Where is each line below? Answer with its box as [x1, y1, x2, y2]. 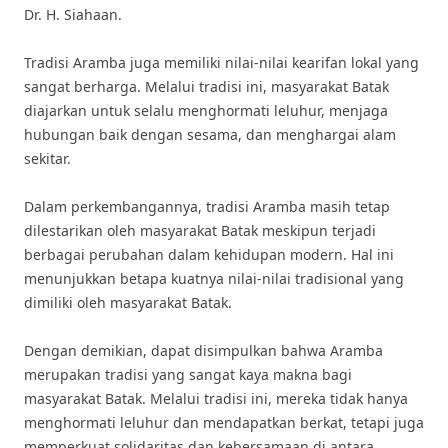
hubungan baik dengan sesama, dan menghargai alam [24, 125, 396, 144]
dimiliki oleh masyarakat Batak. [24, 293, 232, 312]
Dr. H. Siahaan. [24, 5, 122, 24]
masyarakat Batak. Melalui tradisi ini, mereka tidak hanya [24, 389, 408, 408]
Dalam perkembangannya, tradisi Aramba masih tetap [24, 197, 390, 216]
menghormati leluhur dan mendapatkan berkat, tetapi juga [24, 413, 424, 432]
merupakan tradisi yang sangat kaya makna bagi [24, 365, 352, 384]
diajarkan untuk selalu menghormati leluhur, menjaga [24, 101, 388, 120]
